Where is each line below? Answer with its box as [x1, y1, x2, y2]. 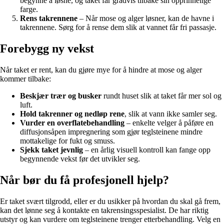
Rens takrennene [20, 14, 77, 23]
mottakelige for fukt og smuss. [20, 136, 115, 145]
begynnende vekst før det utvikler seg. [20, 154, 140, 163]
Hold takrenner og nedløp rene [20, 109, 124, 118]
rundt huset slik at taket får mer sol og [101, 91, 221, 100]
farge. [20, 5, 38, 14]
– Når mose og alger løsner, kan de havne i [77, 14, 214, 23]
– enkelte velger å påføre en [124, 118, 213, 127]
